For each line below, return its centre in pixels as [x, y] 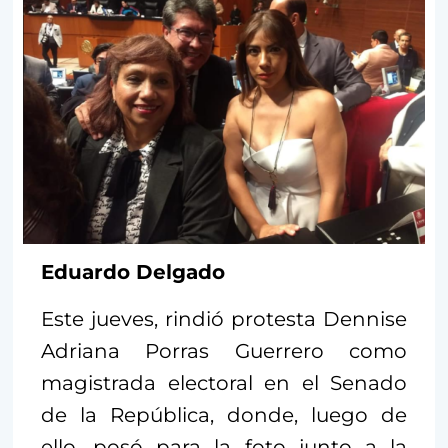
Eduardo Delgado [133, 271]
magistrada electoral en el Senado [224, 382]
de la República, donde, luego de [224, 414]
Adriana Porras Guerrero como [224, 350]
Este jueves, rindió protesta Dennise [224, 318]
